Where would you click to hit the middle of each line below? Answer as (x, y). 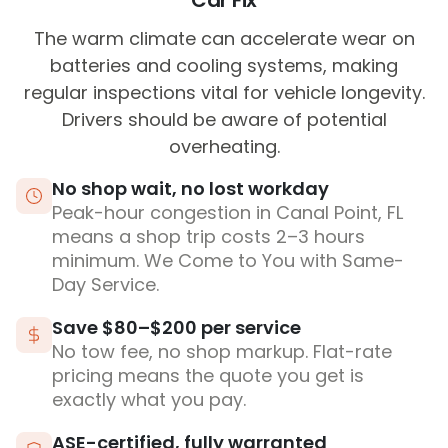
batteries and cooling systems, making (224, 66)
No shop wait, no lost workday (190, 189)
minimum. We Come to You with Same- (228, 261)
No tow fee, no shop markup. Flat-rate (222, 352)
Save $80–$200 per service (176, 328)
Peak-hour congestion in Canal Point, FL (227, 213)
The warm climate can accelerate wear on (224, 39)
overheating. (224, 147)
